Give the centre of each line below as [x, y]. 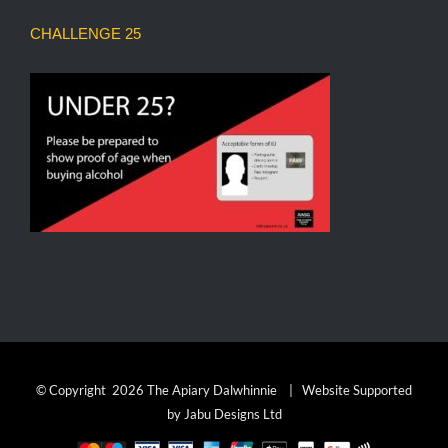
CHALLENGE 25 [85, 33]
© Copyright [74, 389]
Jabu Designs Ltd [232, 413]
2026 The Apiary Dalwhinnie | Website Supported [262, 389]
